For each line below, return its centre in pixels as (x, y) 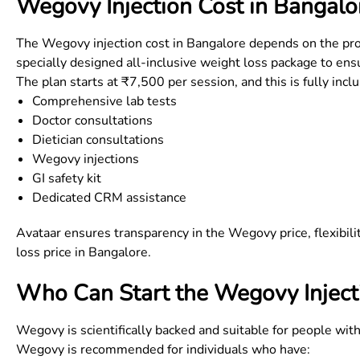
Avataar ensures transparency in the (122, 233)
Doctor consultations (92, 121)
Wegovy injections (86, 159)
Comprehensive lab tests (104, 101)
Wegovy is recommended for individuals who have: (163, 350)
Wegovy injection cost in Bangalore (144, 43)
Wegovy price (268, 233)
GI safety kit (67, 178)
